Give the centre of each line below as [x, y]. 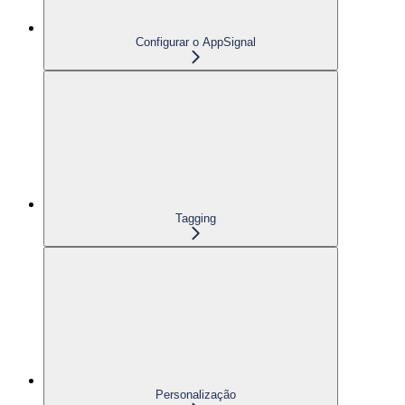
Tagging [195, 218]
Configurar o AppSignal [195, 42]
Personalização [195, 394]
